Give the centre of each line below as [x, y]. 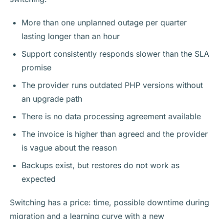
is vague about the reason [69, 148]
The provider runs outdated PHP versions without [112, 85]
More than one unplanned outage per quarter [104, 23]
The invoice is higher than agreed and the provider [115, 134]
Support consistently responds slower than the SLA [115, 54]
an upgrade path [52, 99]
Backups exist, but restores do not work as [100, 165]
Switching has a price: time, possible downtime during [109, 203]
